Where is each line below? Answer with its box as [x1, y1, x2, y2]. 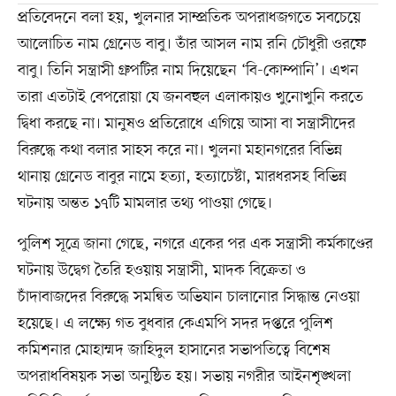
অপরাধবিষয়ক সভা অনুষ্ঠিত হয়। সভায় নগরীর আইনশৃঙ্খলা [17, 366, 351, 388]
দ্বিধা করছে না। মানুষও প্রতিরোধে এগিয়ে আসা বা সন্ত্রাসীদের [17, 113, 355, 135]
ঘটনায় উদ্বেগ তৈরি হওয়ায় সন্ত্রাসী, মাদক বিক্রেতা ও [17, 260, 306, 282]
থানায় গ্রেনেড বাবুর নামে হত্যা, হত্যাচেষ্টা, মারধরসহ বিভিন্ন [17, 166, 346, 188]
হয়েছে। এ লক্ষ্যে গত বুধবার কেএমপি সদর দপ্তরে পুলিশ [17, 313, 333, 335]
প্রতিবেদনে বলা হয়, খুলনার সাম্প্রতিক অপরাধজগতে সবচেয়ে [17, 7, 361, 29]
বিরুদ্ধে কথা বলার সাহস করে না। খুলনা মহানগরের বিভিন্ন [17, 140, 342, 162]
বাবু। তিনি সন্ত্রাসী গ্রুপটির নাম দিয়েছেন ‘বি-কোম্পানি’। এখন [17, 60, 359, 82]
